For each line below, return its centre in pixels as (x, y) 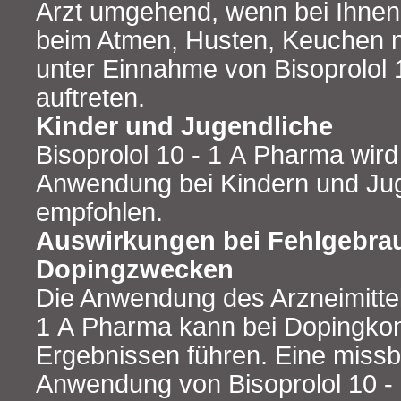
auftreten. (90, 97)
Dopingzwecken (135, 269)
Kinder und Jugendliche (184, 126)
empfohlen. (99, 212)
